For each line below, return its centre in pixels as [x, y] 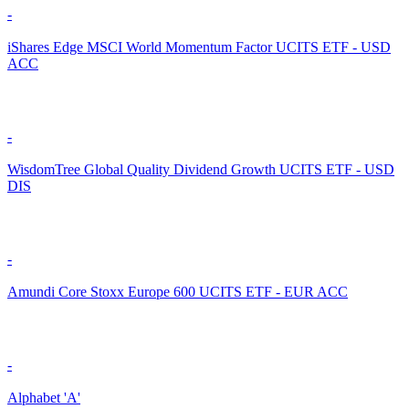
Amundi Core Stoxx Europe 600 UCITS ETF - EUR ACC [178, 291]
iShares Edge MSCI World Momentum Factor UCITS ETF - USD [199, 47]
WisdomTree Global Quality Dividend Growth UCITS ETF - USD [201, 169]
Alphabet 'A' [44, 397]
